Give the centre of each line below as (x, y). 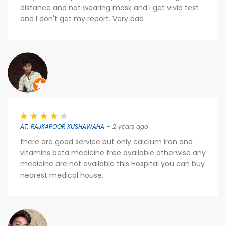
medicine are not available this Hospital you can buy (112, 164)
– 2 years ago (126, 126)
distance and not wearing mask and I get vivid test (109, 8)
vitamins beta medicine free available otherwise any (113, 153)
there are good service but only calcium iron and (106, 142)
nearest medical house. (62, 175)
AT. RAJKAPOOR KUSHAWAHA (62, 126)
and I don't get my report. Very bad (82, 19)
